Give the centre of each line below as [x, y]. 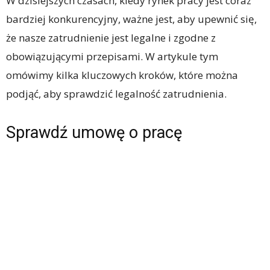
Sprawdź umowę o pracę [94, 133]
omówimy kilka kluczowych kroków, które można [122, 75]
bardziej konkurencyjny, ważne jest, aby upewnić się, [131, 19]
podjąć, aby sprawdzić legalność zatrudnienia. [116, 94]
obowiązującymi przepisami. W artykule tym [112, 56]
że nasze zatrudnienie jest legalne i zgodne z [111, 38]
